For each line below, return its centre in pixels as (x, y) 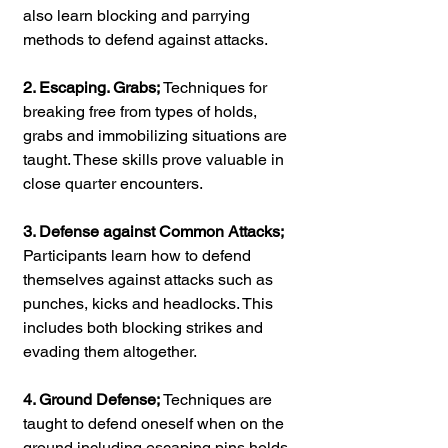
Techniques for (215, 87)
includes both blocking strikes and (145, 327)
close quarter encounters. (113, 183)
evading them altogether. (110, 351)
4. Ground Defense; (91, 399)
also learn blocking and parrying (138, 15)
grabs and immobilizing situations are (157, 135)
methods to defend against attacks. (145, 39)
